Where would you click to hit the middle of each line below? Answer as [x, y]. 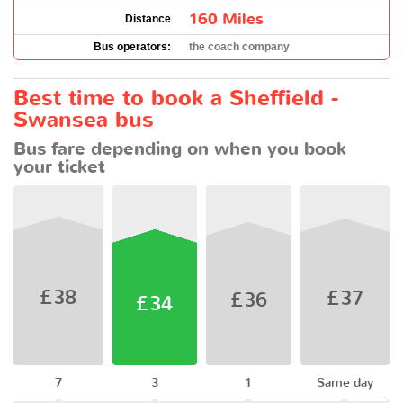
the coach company [239, 46]
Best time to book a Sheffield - [176, 98]
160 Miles [226, 19]
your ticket [59, 166]
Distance [148, 18]
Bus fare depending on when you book [180, 148]
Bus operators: [132, 46]
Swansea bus [84, 120]
